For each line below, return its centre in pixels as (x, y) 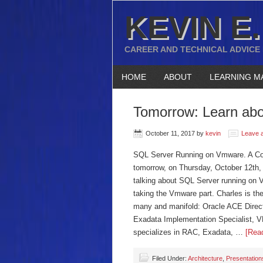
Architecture (205, 258)
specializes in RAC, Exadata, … (189, 232)
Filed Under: (170, 258)
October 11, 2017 (170, 133)
